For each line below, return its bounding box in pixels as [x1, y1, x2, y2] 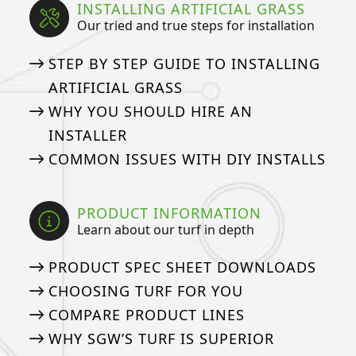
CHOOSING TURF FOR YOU [48, 281, 243, 301]
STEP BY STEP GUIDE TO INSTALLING [48, 53, 320, 73]
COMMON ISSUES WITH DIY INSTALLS [48, 149, 326, 168]
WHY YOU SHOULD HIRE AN [48, 101, 253, 121]
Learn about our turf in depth [77, 220, 255, 238]
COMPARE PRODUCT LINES [48, 305, 245, 325]
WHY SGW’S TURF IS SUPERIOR [48, 329, 274, 349]
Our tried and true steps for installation [77, 17, 315, 35]
